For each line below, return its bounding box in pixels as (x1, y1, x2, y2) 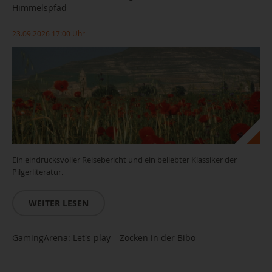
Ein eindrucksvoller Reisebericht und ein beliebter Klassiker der (12, 154, 237, 165)
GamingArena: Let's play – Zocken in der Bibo (12, 232, 195, 243)
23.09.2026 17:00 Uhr (12, 29, 85, 38)
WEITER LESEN (29, 197, 89, 209)
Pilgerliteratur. (12, 166, 63, 177)
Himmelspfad (12, 2, 67, 13)
